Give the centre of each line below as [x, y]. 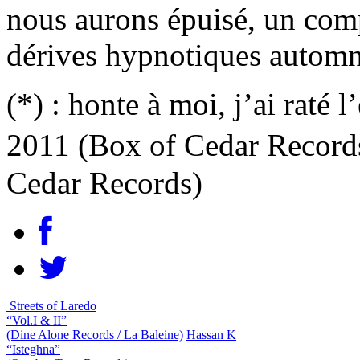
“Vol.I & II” [37, 320]
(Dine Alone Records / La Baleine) [95, 334]
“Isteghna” [33, 349]
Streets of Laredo [53, 305]
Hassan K [211, 334]
